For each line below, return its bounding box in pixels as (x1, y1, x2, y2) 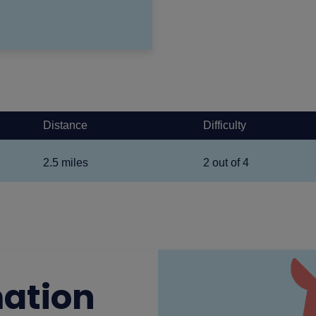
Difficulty (203, 119, 247, 131)
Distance (43, 119, 88, 131)
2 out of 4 (203, 157, 250, 169)
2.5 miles (43, 157, 89, 169)
